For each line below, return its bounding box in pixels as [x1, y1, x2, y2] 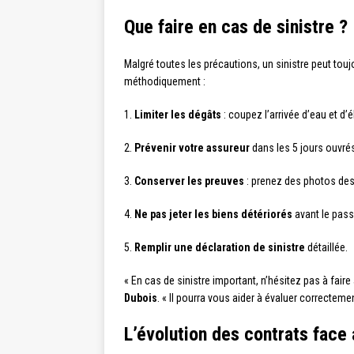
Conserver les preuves [134, 175, 244, 188]
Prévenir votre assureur [134, 141, 250, 155]
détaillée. [305, 241, 348, 254]
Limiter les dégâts [134, 108, 221, 122]
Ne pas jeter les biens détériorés [134, 208, 292, 221]
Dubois [124, 292, 157, 305]
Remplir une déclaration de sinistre [134, 241, 305, 254]
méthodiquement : [124, 75, 205, 88]
